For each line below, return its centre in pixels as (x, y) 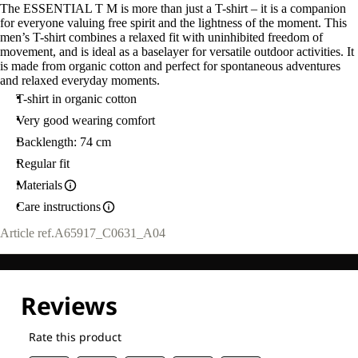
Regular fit (43, 163)
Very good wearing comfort (86, 120)
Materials (39, 185)
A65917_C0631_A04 (110, 233)
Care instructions (58, 207)
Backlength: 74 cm (64, 142)
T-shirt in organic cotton (76, 99)
